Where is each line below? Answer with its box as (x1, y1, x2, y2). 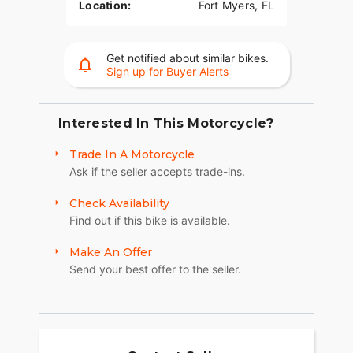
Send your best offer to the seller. (69, 262, 241, 277)
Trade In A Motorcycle (69, 147, 195, 162)
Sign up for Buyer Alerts (106, 65, 229, 79)
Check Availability (69, 196, 169, 211)
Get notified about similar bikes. (106, 51, 269, 65)
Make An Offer (69, 245, 152, 260)
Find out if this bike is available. (69, 214, 230, 228)
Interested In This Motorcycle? (58, 116, 274, 132)
